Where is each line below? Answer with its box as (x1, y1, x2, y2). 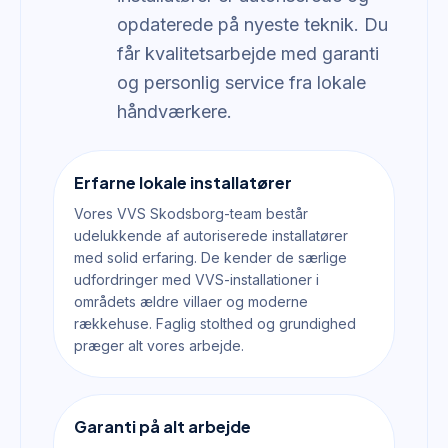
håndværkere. (117, 101, 232, 122)
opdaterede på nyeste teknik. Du (117, 14, 388, 35)
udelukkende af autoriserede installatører (74, 227, 348, 244)
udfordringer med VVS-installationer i (74, 271, 319, 288)
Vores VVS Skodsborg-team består (74, 205, 308, 222)
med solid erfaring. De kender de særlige (74, 249, 347, 266)
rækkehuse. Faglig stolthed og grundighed (74, 315, 356, 332)
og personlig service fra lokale (117, 72, 366, 93)
